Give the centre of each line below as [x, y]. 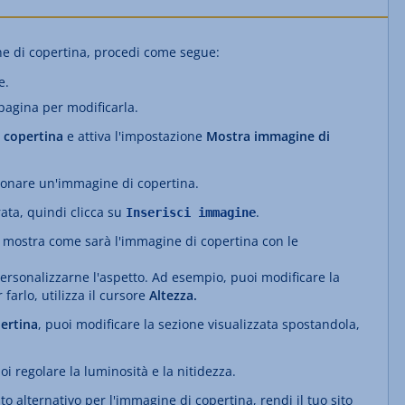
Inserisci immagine [191, 212]
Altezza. [173, 295]
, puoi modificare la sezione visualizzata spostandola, [199, 324]
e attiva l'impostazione [135, 136]
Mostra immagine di [268, 136]
